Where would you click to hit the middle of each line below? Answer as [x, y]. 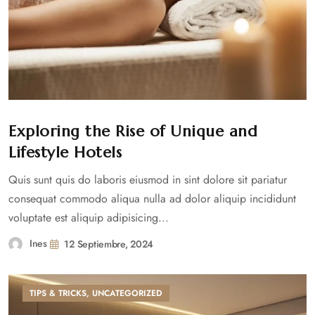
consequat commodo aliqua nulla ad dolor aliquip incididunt [152, 199]
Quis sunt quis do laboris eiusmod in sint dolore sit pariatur [148, 180]
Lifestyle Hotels [65, 152]
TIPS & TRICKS [58, 293]
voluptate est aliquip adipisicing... [89, 218]
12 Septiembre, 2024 [109, 244]
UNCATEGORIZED [127, 293]
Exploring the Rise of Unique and [133, 131]
